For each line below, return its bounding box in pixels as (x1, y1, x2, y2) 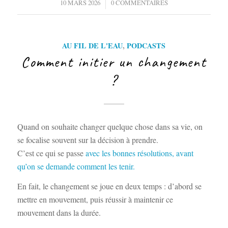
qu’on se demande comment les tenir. (17, 160, 135, 172)
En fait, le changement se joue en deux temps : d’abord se (17, 181, 202, 192)
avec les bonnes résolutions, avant (83, 147, 193, 158)
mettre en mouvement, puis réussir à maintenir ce (17, 194, 173, 205)
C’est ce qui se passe (17, 147, 83, 158)
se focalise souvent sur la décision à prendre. (17, 134, 158, 145)
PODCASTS (127, 40, 166, 51)
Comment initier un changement (21, 52, 207, 72)
